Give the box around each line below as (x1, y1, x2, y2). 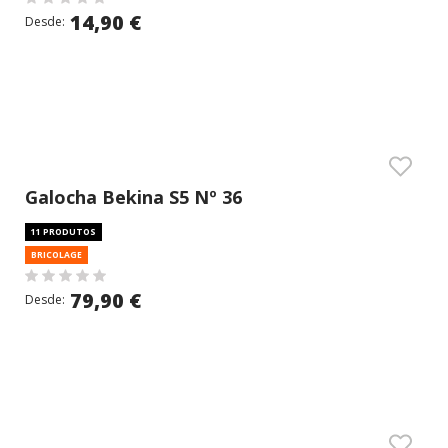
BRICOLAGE (31, 249, 82, 260)
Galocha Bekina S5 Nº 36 (25, 185, 242, 209)
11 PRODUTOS (31, 226, 96, 237)
